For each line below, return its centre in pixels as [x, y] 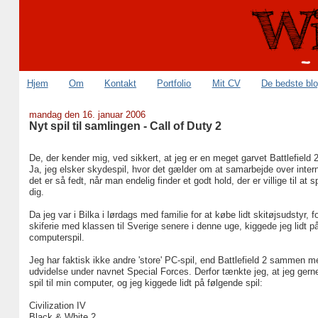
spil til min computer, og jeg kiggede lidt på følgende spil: [146, 283]
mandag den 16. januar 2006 [87, 115]
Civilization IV [57, 306]
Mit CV [226, 83]
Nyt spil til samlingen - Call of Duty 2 [125, 126]
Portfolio [174, 83]
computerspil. [56, 237]
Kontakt [121, 83]
